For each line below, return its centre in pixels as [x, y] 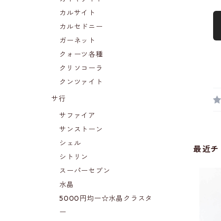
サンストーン [81, 129]
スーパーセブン [85, 171]
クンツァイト [81, 82]
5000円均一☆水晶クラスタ [106, 199]
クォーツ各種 [81, 55]
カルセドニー [81, 27]
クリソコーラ [81, 68]
